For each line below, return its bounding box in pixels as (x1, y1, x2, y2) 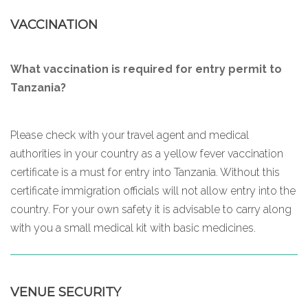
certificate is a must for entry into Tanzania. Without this (10, 165, 280, 179)
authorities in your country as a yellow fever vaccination (10, 146, 283, 160)
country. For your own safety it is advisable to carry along (10, 202, 291, 216)
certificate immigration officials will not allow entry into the (10, 184, 296, 197)
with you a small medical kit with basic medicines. (10, 221, 256, 234)
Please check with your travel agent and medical (10, 128, 249, 142)
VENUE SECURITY (10, 284, 121, 300)
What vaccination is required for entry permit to (10, 62, 282, 76)
